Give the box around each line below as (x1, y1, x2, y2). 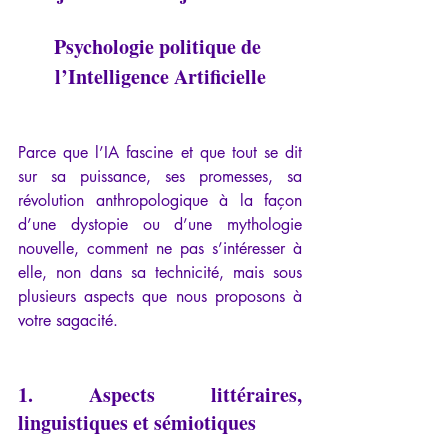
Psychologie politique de (54, 32, 266, 62)
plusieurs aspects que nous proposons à (18, 286, 302, 308)
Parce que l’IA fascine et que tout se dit (18, 142, 302, 164)
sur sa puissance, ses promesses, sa (18, 166, 302, 188)
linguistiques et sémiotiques (18, 408, 256, 438)
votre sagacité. (18, 310, 118, 332)
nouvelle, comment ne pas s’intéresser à (18, 238, 302, 260)
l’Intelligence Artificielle (54, 62, 266, 92)
